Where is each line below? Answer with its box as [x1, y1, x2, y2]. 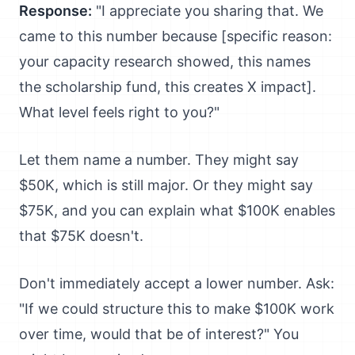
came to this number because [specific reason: [19, 28, 332, 44]
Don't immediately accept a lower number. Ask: [19, 275, 334, 292]
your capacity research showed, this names [19, 53, 311, 70]
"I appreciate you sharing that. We [92, 2, 323, 19]
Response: [19, 2, 92, 19]
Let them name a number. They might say [19, 151, 299, 168]
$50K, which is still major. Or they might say [19, 177, 313, 193]
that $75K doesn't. [19, 227, 143, 244]
